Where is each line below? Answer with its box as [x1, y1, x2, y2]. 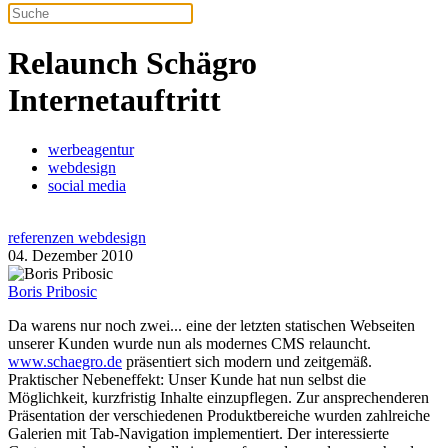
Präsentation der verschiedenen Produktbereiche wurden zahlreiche [8, 406, 430, 424]
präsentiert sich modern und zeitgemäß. [122, 352, 372, 370]
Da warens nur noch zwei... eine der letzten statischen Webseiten [8, 316, 415, 334]
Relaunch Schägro [8, 45, 257, 82]
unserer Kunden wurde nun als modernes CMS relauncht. [8, 334, 371, 352]
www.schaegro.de [8, 352, 122, 370]
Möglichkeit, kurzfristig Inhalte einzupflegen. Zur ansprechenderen [8, 388, 429, 406]
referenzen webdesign [8, 228, 146, 246]
